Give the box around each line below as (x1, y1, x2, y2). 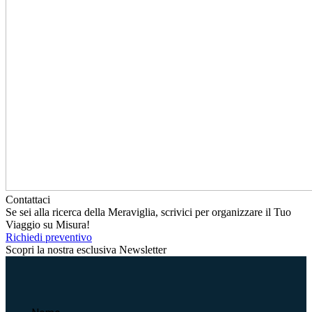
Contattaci (6, 193, 50, 205)
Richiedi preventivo (6, 231, 92, 243)
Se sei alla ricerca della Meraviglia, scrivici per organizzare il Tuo (6, 205, 291, 218)
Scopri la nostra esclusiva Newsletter (6, 243, 166, 256)
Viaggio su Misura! (6, 218, 90, 231)
